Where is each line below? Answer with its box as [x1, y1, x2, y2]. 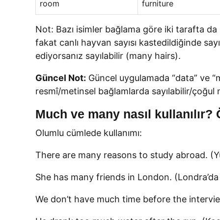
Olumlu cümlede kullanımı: [35, 128, 142, 138]
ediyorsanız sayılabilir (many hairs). [35, 51, 181, 61]
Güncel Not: [35, 73, 86, 83]
